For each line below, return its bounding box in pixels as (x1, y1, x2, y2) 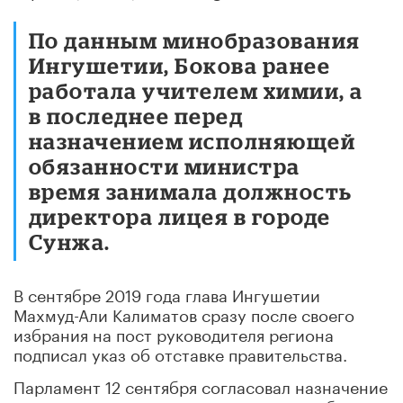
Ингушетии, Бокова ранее (29, 52, 331, 77)
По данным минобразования (29, 27, 361, 52)
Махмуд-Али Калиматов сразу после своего (13, 300, 354, 326)
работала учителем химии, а (29, 77, 363, 103)
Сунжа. (29, 228, 111, 254)
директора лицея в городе (29, 203, 331, 228)
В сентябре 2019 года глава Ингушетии (13, 280, 320, 306)
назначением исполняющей (29, 128, 356, 153)
